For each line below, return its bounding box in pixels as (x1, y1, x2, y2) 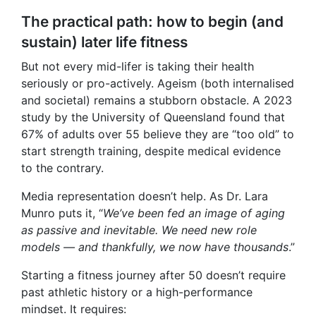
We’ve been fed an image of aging (103, 206, 285, 221)
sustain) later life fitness (21, 33, 188, 51)
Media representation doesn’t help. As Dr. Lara (21, 189, 268, 204)
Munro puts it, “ (21, 206, 103, 221)
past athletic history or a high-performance (21, 285, 253, 300)
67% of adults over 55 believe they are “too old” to (21, 127, 294, 142)
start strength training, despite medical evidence (21, 144, 281, 159)
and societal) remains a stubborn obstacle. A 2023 (21, 93, 292, 108)
